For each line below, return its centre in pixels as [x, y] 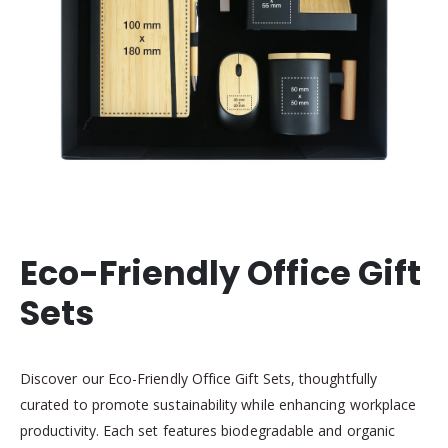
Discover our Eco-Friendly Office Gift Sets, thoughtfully [198, 378]
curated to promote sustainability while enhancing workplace [218, 404]
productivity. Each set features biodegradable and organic [207, 430]
